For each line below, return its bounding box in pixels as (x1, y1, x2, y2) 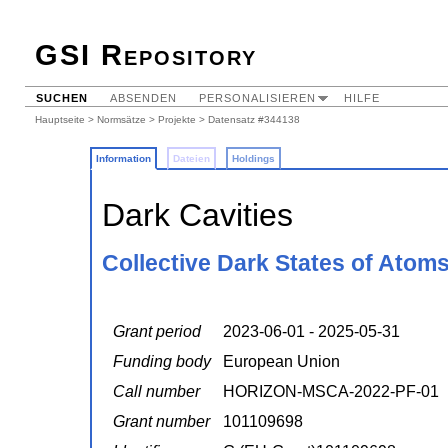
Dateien (172, 153, 210, 164)
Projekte (158, 114, 196, 125)
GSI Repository (35, 39, 257, 71)
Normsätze (97, 114, 146, 125)
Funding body (112, 353, 211, 371)
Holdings (231, 153, 275, 164)
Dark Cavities (101, 197, 293, 233)
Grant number (112, 413, 210, 431)
